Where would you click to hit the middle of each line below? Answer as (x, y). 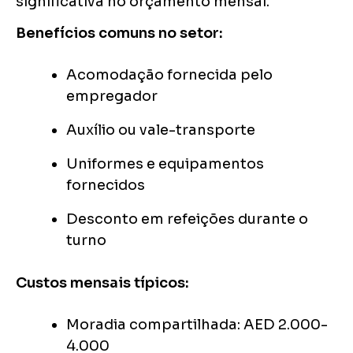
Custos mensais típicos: (102, 283)
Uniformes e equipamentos (165, 164)
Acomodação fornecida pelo (169, 75)
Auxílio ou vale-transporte (161, 130)
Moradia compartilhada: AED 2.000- (197, 325)
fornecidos (106, 186)
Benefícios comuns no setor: (119, 33)
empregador (112, 97)
